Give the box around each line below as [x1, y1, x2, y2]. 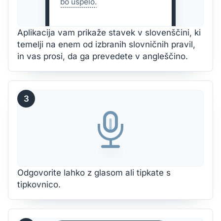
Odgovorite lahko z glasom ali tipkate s [17, 168, 171, 178]
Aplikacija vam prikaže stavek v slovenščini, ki [17, 28, 201, 37]
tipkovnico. [17, 180, 61, 189]
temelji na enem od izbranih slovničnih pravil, [17, 39, 195, 49]
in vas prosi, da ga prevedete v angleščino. [17, 51, 188, 61]
